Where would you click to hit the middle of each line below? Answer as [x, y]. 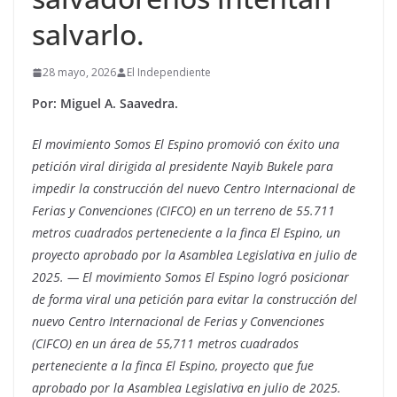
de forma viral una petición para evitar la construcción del [195, 300]
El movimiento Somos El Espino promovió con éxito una [186, 144]
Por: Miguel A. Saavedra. [105, 104]
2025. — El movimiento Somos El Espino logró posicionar [191, 277]
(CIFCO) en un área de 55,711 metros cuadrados [165, 344]
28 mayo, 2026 [79, 73]
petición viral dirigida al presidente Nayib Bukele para [183, 167]
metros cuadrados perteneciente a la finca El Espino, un [186, 233]
